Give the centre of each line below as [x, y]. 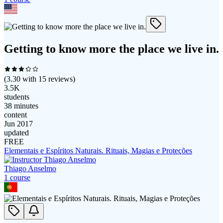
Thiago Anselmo [30, 168]
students [17, 97]
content [15, 114]
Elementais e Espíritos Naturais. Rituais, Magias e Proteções [98, 150]
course [19, 177]
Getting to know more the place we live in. [111, 49]
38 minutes [21, 106]
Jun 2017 [18, 123]
